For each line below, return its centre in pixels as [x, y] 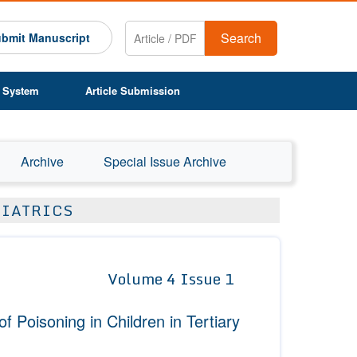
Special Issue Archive [165, 161]
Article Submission [133, 90]
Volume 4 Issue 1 [171, 279]
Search [241, 38]
